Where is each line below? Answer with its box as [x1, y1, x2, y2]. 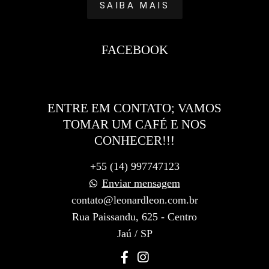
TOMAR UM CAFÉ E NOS [62, 117, 207, 131]
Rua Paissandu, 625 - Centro [72, 211, 197, 223]
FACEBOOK [101, 43, 168, 57]
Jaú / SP [116, 228, 153, 240]
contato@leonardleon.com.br [71, 194, 198, 206]
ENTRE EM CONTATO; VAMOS [47, 101, 222, 115]
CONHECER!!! [94, 133, 175, 148]
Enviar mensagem [101, 177, 180, 189]
